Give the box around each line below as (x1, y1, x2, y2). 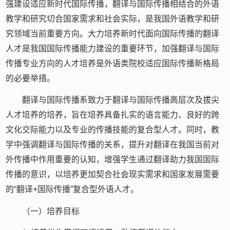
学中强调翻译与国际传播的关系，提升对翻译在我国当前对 (6, 140, 220, 149)
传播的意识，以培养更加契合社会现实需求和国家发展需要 (6, 170, 220, 179)
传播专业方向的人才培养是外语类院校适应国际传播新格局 (6, 59, 220, 68)
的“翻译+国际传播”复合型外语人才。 (6, 185, 139, 194)
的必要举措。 (6, 74, 55, 83)
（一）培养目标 (22, 206, 80, 216)
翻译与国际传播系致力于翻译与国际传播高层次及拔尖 (22, 95, 219, 105)
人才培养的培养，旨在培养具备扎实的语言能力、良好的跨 (6, 110, 220, 120)
